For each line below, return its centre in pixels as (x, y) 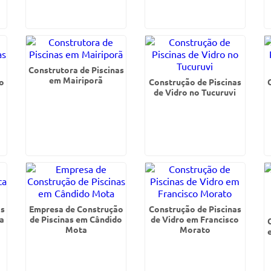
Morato (195, 229)
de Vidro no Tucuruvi (195, 92)
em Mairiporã (76, 80)
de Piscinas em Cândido (76, 219)
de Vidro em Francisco (195, 219)
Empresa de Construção (76, 209)
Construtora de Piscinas (76, 70)
